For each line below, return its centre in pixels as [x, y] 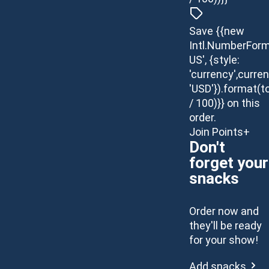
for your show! [223, 240]
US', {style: [214, 60]
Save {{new [216, 31]
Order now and [224, 211]
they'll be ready [225, 225]
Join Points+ [219, 132]
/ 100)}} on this [224, 103]
